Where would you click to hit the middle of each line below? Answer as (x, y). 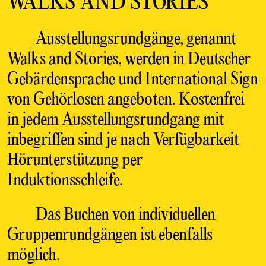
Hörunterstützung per (75, 160)
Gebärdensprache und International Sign (132, 80)
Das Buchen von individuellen (125, 215)
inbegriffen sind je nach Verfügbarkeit (123, 140)
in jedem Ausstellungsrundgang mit (115, 120)
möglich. (33, 255)
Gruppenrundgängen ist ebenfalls (110, 235)
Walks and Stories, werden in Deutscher (129, 59)
